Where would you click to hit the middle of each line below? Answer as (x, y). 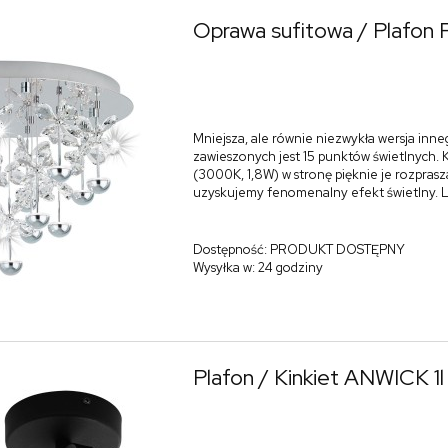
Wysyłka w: (223, 268)
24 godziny (290, 268)
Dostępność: (229, 250)
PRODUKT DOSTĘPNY (337, 250)
